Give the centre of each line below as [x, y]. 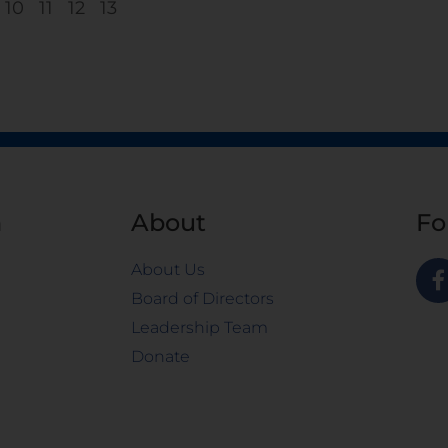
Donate [161, 357]
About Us [168, 270]
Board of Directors [203, 299]
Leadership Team [200, 328]
